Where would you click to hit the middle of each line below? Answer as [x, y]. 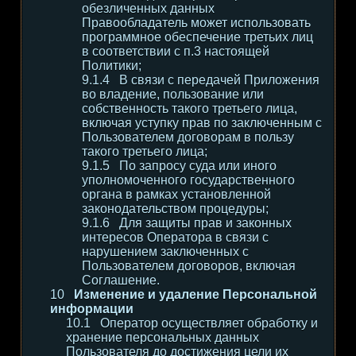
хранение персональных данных [163, 337]
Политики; [112, 66]
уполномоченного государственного [188, 180]
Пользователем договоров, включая [189, 266]
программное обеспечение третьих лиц [197, 37]
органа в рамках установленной [176, 194]
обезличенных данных [148, 8]
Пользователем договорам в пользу [188, 137]
